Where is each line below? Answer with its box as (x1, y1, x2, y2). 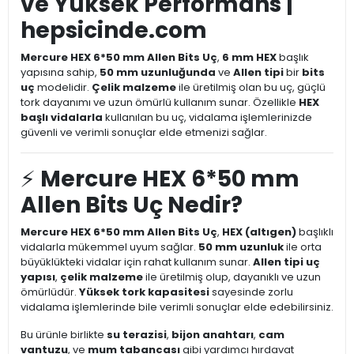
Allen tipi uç (253, 254, 320, 270)
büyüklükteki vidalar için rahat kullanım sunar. (21, 254, 253, 270)
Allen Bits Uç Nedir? (21, 190, 243, 221)
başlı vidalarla (21, 110, 103, 126)
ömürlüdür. (21, 284, 79, 300)
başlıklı (296, 224, 333, 240)
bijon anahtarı (171, 327, 254, 343)
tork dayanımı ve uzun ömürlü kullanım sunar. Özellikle (21, 95, 299, 111)
